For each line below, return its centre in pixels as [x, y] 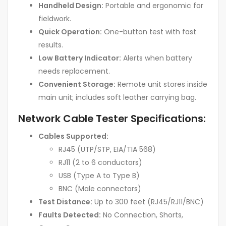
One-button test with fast [149, 32]
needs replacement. [74, 71]
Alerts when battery [157, 58]
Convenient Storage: [77, 84]
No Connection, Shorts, [142, 215]
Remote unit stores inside [161, 84]
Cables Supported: [73, 136]
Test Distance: [65, 202]
